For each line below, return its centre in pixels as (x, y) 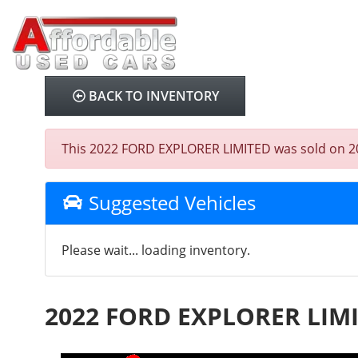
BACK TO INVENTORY (154, 96)
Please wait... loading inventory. (156, 250)
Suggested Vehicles (169, 203)
